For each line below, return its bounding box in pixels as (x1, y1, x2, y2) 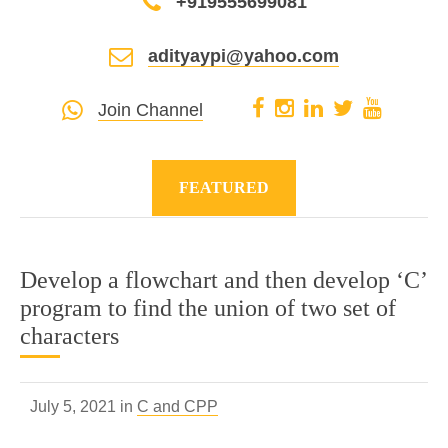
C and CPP (137, 398, 218, 415)
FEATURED (179, 179, 269, 196)
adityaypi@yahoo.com (148, 46, 339, 66)
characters (20, 323, 119, 349)
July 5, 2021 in (30, 398, 137, 415)
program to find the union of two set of (20, 295, 396, 321)
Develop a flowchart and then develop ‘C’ (20, 267, 428, 293)
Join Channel (97, 100, 203, 120)
